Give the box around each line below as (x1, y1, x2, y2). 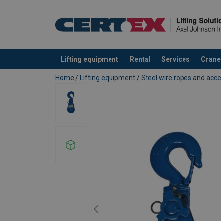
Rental (129, 55, 150, 63)
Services (161, 55, 190, 63)
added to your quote (55, 64, 124, 74)
